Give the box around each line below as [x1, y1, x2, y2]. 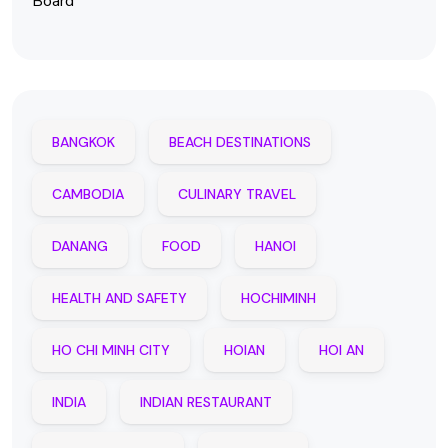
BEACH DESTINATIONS [169, 133, 311, 151]
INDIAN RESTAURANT [140, 393, 272, 411]
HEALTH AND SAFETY [52, 289, 187, 307]
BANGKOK [52, 133, 115, 151]
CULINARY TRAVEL [178, 185, 296, 203]
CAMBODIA [52, 185, 124, 203]
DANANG [52, 237, 108, 255]
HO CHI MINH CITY [52, 341, 170, 359]
